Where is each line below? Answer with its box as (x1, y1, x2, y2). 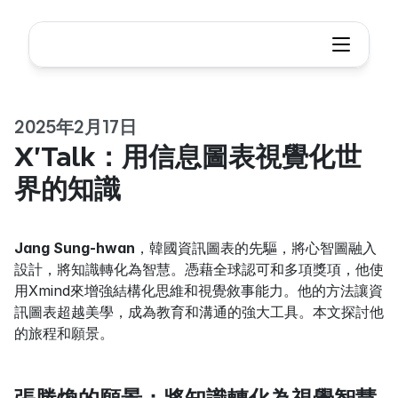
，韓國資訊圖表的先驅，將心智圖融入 (135, 239, 377, 257)
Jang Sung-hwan (14, 239, 135, 257)
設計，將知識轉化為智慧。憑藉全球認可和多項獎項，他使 (14, 260, 384, 278)
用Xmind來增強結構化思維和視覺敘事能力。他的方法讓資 (14, 282, 383, 299)
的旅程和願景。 (14, 324, 114, 342)
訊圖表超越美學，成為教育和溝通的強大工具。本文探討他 (14, 303, 384, 321)
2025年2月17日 (14, 117, 137, 137)
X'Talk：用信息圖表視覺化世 (14, 142, 362, 171)
